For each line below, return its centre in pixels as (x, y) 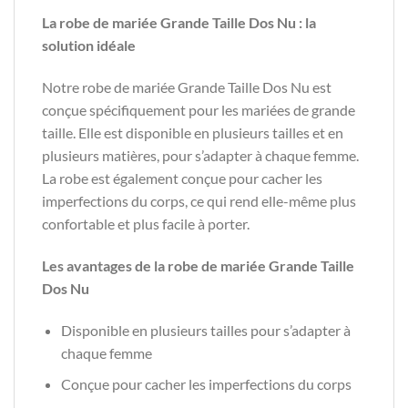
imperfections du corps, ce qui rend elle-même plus (199, 200)
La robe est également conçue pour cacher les (182, 178)
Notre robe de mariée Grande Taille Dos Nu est (187, 87)
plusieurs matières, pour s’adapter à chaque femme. (200, 155)
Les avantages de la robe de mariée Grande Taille (198, 265)
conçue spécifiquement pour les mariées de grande (199, 109)
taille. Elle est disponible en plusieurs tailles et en (193, 132)
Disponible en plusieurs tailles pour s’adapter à (205, 330)
